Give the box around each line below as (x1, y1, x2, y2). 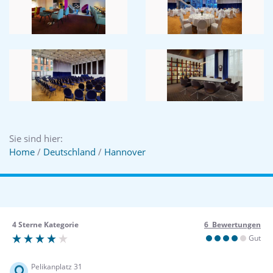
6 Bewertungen (204, 219, 261, 230)
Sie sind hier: (9, 132, 63, 145)
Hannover (104, 146, 146, 158)
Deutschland (43, 146, 96, 158)
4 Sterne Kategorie (12, 219, 79, 230)
